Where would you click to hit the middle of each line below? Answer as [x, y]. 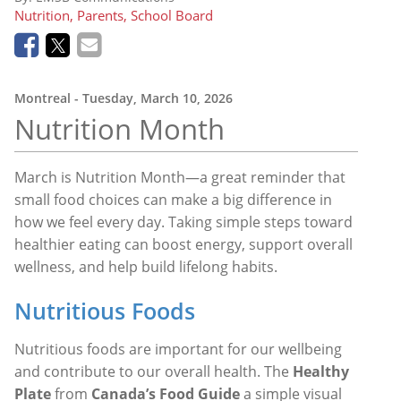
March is [43, 177]
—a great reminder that [265, 177]
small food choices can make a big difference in [173, 199]
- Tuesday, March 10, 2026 [154, 98]
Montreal [43, 98]
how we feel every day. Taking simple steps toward [183, 222]
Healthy [321, 371]
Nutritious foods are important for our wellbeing [178, 349]
